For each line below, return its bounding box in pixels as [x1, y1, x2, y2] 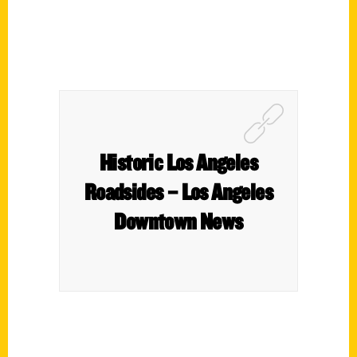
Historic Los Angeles [100, 147, 257, 176]
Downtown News [114, 206, 243, 235]
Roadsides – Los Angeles [84, 177, 273, 206]
